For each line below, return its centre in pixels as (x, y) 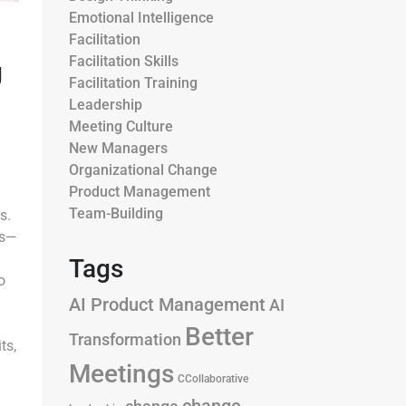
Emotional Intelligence (141, 18)
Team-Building (116, 213)
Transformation (125, 339)
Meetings (121, 374)
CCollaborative (213, 379)
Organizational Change (143, 170)
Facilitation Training (133, 83)
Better (219, 337)
